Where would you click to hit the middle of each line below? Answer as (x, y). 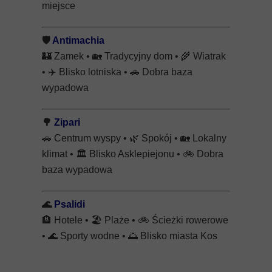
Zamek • (72, 56)
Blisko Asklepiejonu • (135, 154)
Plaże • (120, 220)
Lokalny (208, 138)
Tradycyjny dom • (141, 56)
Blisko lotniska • (93, 72)
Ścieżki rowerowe (189, 220)
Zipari (67, 122)
